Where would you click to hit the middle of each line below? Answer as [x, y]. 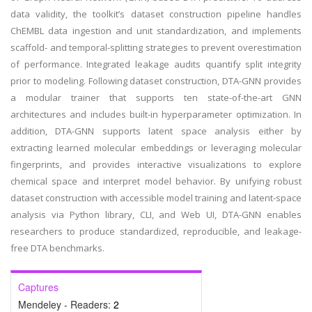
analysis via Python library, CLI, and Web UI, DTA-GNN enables [156, 214]
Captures [38, 287]
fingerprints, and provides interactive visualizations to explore [156, 164]
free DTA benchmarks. [57, 248]
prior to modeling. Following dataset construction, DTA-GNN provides [156, 81]
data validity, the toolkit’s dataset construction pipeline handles [156, 14]
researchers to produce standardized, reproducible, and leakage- [156, 231]
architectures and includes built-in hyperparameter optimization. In [156, 114]
